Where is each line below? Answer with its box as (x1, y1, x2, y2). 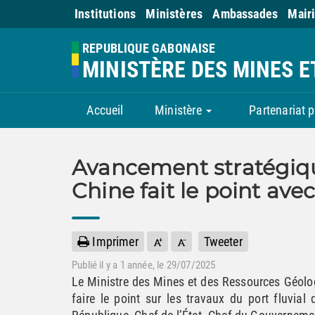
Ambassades (212, 6, 278, 21)
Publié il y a (72, 259, 120, 271)
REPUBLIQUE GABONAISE (82, 41, 216, 56)
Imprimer (89, 234, 139, 249)
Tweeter (203, 234, 243, 249)
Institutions (75, 6, 136, 21)
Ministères (146, 6, 203, 21)
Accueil (86, 103, 124, 117)
